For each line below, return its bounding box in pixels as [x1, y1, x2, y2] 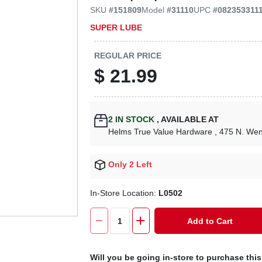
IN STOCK [113, 115, 155, 124]
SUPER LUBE [90, 22, 143, 32]
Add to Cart [187, 216, 233, 226]
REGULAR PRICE [94, 50, 162, 60]
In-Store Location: [90, 188, 159, 198]
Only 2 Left [108, 160, 153, 169]
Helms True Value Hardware [108, 127, 213, 136]
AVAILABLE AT [159, 115, 219, 124]
